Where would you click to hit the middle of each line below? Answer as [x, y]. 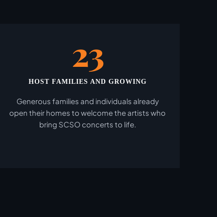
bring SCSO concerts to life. [87, 124]
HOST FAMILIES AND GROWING [87, 82]
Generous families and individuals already [87, 101]
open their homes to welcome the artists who [88, 113]
